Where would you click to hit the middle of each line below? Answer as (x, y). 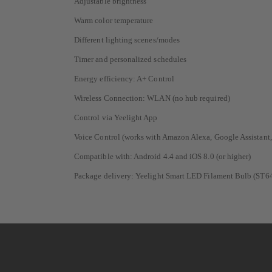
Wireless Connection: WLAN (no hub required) (152, 98)
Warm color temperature (114, 21)
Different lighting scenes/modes (127, 40)
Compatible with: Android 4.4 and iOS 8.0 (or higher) (163, 157)
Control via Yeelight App (116, 118)
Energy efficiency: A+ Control (124, 79)
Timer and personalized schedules (131, 59)
